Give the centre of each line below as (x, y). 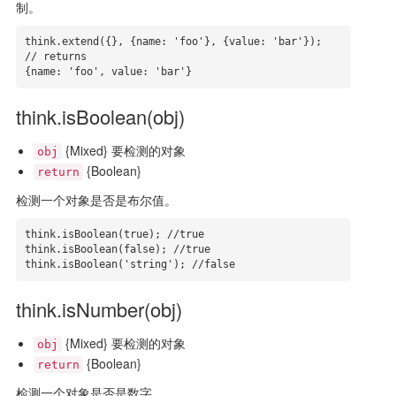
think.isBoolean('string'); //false (129, 264)
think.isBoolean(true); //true (114, 234)
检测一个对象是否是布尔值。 (96, 200)
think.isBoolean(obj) (100, 116)
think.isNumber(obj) (99, 309)
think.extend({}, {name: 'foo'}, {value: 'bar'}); (173, 42)
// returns (58, 57)
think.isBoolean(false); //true (117, 249)
